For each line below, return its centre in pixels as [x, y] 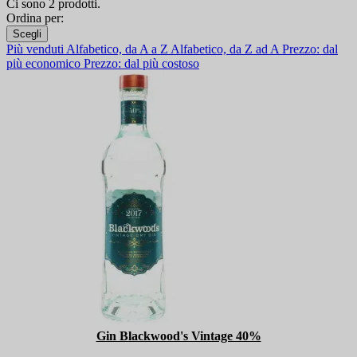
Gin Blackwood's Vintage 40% [178, 336]
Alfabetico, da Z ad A [226, 49]
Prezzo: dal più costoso [141, 64]
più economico [45, 64]
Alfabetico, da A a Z [118, 49]
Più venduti [36, 49]
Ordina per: [35, 18]
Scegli [27, 34]
